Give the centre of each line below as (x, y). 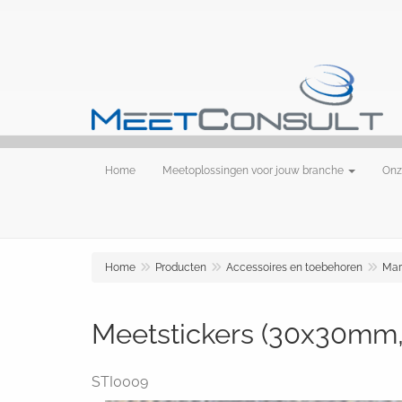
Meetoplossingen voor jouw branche (253, 170)
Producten (181, 267)
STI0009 (120, 382)
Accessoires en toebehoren (294, 267)
